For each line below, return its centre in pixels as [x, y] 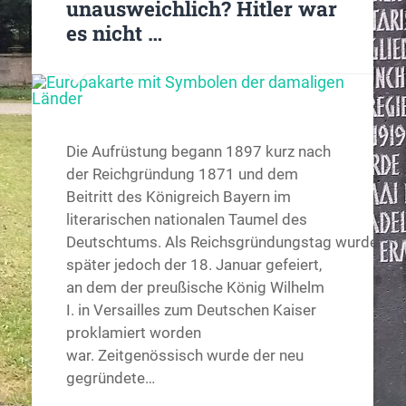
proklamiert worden [133, 333]
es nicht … [114, 33]
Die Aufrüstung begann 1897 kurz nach [198, 152]
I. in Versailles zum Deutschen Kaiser [191, 310]
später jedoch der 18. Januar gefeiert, [193, 265]
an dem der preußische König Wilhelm [195, 288]
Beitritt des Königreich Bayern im [178, 197]
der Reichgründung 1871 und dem [182, 174]
